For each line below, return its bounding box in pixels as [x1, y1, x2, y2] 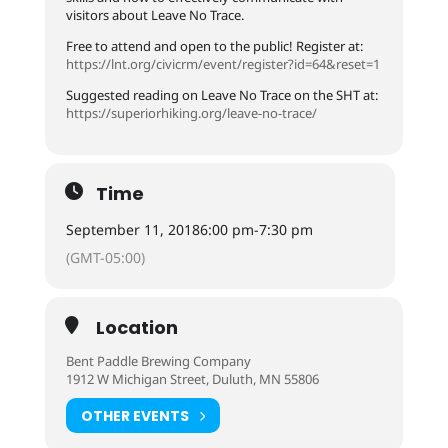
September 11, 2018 [65, 220, 200, 239]
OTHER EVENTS [80, 405, 189, 426]
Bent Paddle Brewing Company [65, 352, 251, 370]
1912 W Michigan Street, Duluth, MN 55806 [65, 370, 319, 388]
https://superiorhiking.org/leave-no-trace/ [65, 104, 317, 122]
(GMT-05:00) [65, 248, 145, 267]
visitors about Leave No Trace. [65, 6, 244, 24]
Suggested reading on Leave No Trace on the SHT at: [65, 86, 378, 104]
